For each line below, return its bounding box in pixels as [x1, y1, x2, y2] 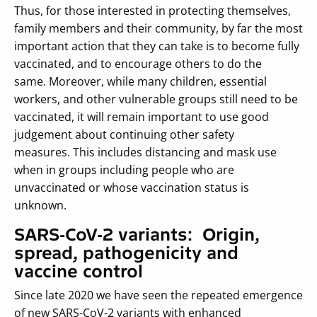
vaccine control [14, 260, 148, 282]
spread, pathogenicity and [14, 242, 238, 263]
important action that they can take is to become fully [14, 38, 299, 54]
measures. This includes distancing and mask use [14, 144, 277, 160]
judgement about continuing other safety [14, 126, 234, 142]
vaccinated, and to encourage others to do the [14, 55, 262, 71]
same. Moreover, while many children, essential [14, 73, 267, 89]
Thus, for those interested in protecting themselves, [14, 2, 291, 18]
